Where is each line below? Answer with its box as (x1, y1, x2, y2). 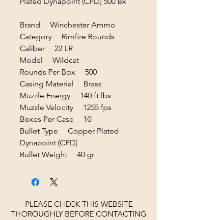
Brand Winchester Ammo (20, 20, 115, 29)
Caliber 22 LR (20, 44, 73, 53)
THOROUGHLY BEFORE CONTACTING (11, 209, 146, 219)
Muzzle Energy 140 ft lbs (20, 91, 111, 100)
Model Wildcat (20, 55, 79, 65)
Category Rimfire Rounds (20, 32, 114, 41)
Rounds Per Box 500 (20, 67, 97, 77)
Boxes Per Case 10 (20, 114, 91, 124)
